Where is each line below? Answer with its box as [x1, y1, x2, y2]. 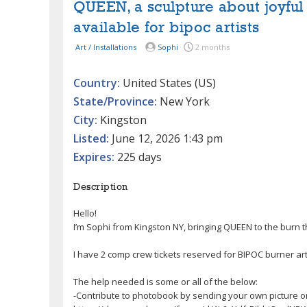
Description [73, 182, 128, 192]
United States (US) [120, 75, 216, 90]
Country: [73, 75, 120, 90]
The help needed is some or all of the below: [73, 275, 258, 288]
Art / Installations [75, 41, 136, 52]
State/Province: [73, 93, 157, 109]
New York [157, 93, 210, 109]
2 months [195, 41, 230, 52]
